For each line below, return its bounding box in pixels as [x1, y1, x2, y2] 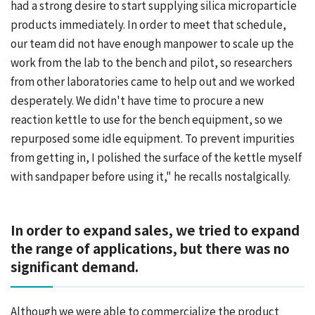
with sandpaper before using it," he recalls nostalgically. [11, 168, 290, 184]
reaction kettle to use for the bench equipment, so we [11, 111, 283, 127]
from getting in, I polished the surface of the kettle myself [11, 149, 302, 165]
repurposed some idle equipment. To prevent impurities [11, 130, 295, 146]
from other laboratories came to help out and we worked [11, 73, 295, 89]
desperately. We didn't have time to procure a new [11, 92, 264, 108]
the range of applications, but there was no [11, 238, 290, 258]
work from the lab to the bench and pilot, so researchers [11, 54, 292, 70]
